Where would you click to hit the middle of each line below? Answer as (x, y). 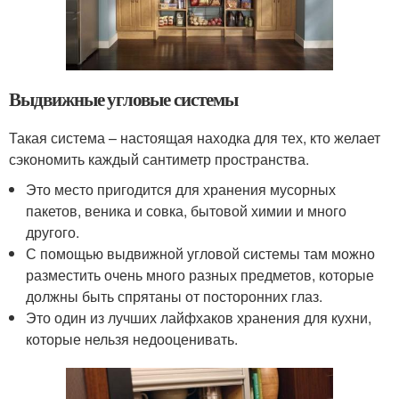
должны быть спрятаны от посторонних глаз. (175, 296)
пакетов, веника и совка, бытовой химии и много (187, 210)
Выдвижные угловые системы (123, 98)
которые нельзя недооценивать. (132, 338)
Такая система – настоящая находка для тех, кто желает (195, 137)
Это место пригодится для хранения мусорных (181, 189)
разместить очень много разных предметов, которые (200, 274)
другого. (53, 232)
